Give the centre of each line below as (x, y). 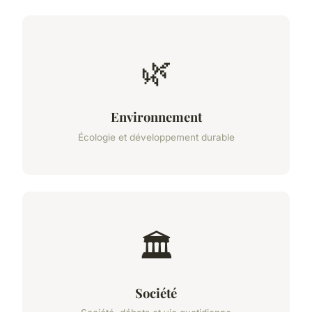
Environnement (156, 117)
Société (156, 292)
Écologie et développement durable (156, 137)
